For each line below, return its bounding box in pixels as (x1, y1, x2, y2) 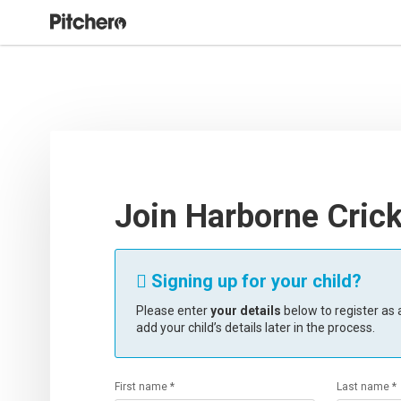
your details (210, 303, 281, 318)
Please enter (136, 303, 210, 318)
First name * (115, 380, 175, 393)
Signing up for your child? (147, 270, 362, 292)
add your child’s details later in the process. (136, 320, 375, 335)
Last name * (337, 380, 397, 393)
